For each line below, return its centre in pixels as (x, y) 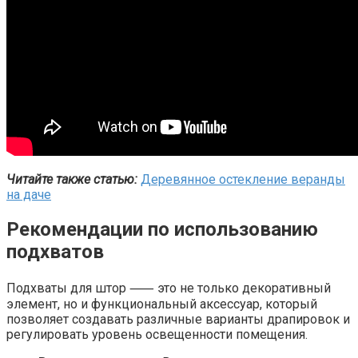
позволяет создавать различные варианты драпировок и (178, 319)
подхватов (55, 251)
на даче (29, 194)
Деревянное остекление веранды (243, 179)
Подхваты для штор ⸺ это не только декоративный (169, 288)
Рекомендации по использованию (162, 229)
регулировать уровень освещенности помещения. (157, 334)
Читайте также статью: (72, 179)
